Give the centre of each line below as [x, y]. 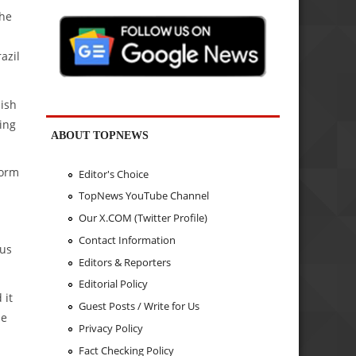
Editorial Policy [113, 284]
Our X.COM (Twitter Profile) [143, 218]
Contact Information [127, 240]
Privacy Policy [110, 328]
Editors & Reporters [124, 262]
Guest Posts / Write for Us [139, 306]
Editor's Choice [113, 174]
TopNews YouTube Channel [143, 196]
